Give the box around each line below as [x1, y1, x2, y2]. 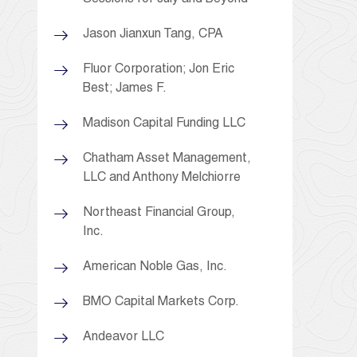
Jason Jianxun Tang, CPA [83, 28, 223, 41]
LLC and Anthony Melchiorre [83, 171, 241, 185]
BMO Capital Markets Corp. [83, 296, 239, 309]
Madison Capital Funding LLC [83, 117, 245, 131]
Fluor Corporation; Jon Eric [83, 63, 234, 76]
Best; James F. [83, 82, 167, 96]
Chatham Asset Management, [83, 152, 251, 166]
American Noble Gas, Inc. [83, 261, 227, 274]
